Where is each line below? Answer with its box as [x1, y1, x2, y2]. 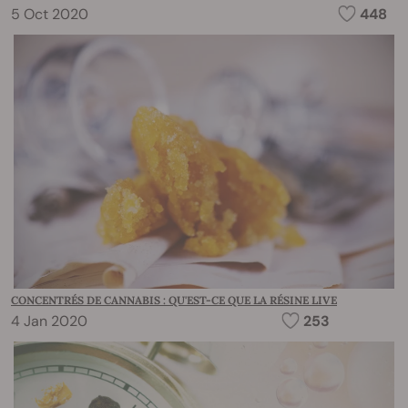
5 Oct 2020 [11, 5, 88, 25]
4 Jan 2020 [11, 311, 87, 331]
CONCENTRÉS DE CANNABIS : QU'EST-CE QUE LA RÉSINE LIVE [11, 293, 337, 308]
